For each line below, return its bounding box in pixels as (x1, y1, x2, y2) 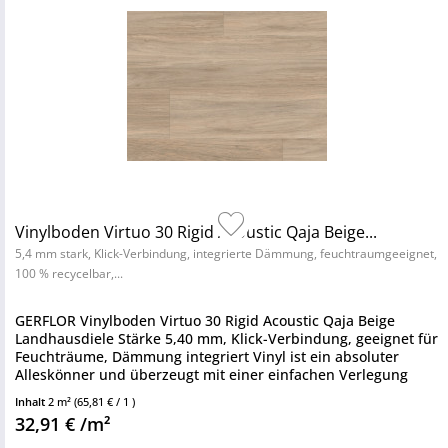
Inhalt (15, 394, 48, 409)
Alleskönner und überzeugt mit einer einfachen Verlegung (15, 365, 408, 384)
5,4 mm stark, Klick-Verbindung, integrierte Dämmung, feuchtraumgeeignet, (15, 245, 437, 262)
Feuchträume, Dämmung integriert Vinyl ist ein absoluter (15, 347, 399, 366)
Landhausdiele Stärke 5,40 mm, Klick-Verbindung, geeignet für (15, 329, 438, 348)
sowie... (15, 383, 65, 402)
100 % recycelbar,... (15, 265, 123, 282)
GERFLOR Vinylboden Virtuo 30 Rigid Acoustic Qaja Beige (15, 311, 395, 330)
